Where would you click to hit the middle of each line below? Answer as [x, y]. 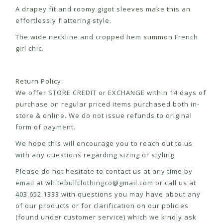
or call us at [175, 183]
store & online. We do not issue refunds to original [104, 116]
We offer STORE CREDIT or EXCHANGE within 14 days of [111, 93]
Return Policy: [39, 81]
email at [30, 183]
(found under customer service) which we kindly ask [106, 217]
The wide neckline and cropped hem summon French [107, 37]
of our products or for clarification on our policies [102, 206]
